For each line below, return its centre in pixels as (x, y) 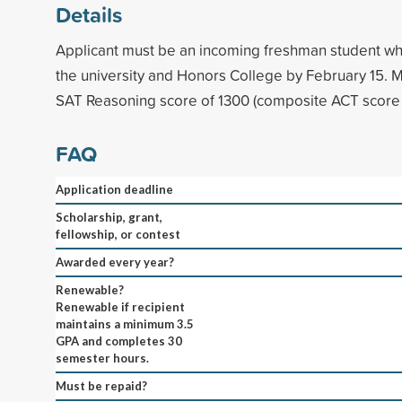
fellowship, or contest (118, 234)
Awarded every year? (115, 262)
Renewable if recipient (120, 306)
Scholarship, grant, (109, 217)
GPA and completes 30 (119, 341)
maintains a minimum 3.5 (125, 323)
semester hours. (102, 358)
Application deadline (114, 189)
